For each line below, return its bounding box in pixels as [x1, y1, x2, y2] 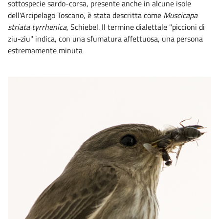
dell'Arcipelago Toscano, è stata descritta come [8, 9, 163, 21]
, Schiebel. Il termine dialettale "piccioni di [66, 21, 205, 33]
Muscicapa [163, 9, 197, 21]
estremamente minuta [8, 44, 83, 56]
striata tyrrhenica [8, 21, 66, 33]
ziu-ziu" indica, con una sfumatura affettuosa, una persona [8, 32, 203, 44]
